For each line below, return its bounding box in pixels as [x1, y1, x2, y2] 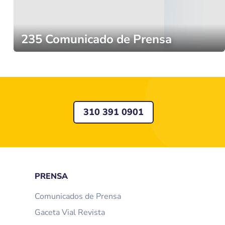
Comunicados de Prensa [34, 191, 121, 202]
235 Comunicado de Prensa [21, 31, 172, 48]
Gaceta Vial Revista [34, 207, 105, 218]
